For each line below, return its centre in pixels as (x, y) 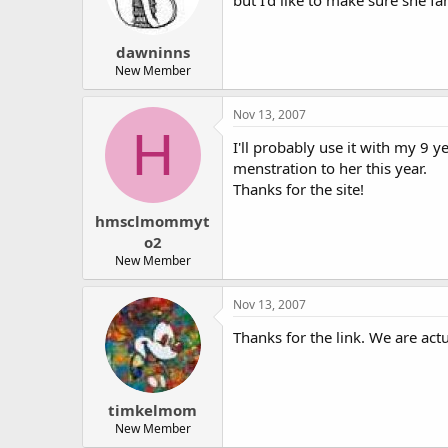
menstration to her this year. (330, 168)
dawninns (152, 52)
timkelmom (152, 410)
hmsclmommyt (152, 220)
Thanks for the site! (298, 189)
